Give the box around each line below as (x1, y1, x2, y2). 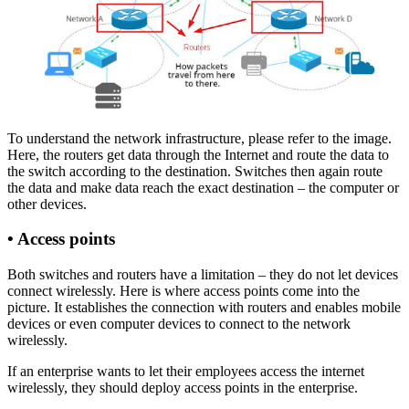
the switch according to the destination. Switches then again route (7, 163, 383, 179)
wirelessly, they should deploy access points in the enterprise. (7, 380, 358, 396)
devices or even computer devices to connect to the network (7, 316, 351, 332)
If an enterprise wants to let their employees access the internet (7, 363, 364, 380)
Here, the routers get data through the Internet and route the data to (7, 146, 389, 163)
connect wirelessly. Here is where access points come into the (7, 283, 360, 299)
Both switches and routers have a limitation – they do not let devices (7, 267, 398, 283)
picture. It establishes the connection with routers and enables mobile (7, 299, 401, 316)
